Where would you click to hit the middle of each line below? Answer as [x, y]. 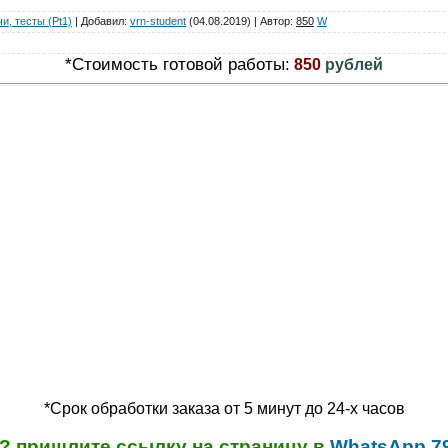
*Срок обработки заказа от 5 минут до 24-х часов [224, 408]
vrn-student [158, 21]
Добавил [102, 21]
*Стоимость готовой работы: [177, 64]
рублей [354, 64]
